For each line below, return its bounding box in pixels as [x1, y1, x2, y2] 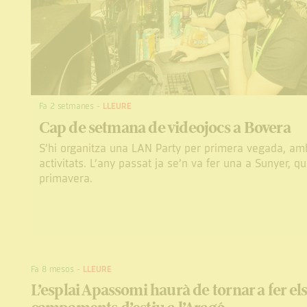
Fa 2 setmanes [38, 101, 94, 112]
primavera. [38, 171, 93, 187]
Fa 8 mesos [30, 263, 74, 275]
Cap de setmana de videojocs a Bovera [38, 115, 291, 139]
